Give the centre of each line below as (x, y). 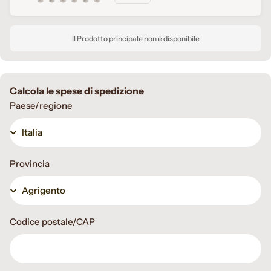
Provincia (30, 163)
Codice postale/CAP (52, 221)
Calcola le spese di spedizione (77, 90)
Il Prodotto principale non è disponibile (135, 38)
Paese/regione (41, 105)
